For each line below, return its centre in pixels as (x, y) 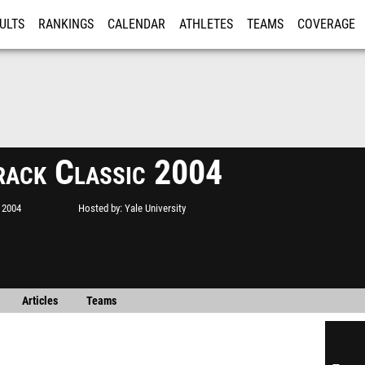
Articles (40, 301)
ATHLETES (206, 24)
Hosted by (99, 208)
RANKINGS (66, 24)
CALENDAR (136, 24)
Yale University (155, 208)
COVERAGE (326, 24)
